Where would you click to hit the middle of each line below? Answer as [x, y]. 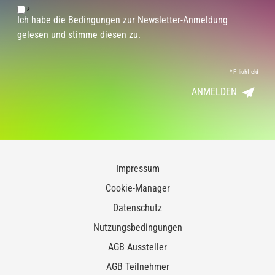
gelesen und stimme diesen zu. [79, 35]
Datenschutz [137, 208]
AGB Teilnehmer [137, 267]
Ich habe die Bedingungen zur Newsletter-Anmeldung [122, 20]
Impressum [137, 169]
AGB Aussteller [137, 247]
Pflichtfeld [245, 72]
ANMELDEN [214, 92]
